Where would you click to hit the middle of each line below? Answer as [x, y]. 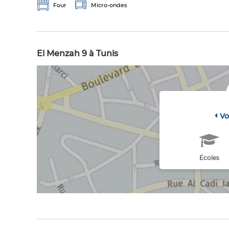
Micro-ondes [109, 5]
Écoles [209, 158]
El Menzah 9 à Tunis [77, 54]
